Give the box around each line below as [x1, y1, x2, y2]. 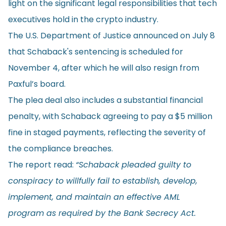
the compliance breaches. [8, 142, 115, 154]
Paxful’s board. [8, 78, 70, 90]
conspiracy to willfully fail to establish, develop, [8, 175, 197, 187]
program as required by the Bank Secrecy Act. [8, 207, 198, 219]
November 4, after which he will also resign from [8, 62, 199, 74]
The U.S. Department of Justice [8, 29, 133, 41]
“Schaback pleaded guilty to [76, 158, 191, 171]
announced [133, 29, 178, 41]
